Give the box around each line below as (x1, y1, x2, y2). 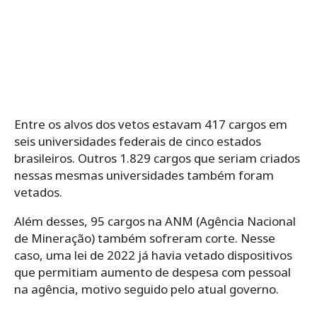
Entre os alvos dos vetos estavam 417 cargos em (14, 115, 287, 132)
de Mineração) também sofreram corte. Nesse (14, 229, 275, 246)
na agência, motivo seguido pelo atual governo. (14, 280, 279, 297)
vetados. (14, 183, 62, 200)
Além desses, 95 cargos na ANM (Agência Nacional (14, 212, 296, 229)
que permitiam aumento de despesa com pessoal (14, 263, 291, 280)
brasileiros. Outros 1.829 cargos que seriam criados (14, 149, 300, 166)
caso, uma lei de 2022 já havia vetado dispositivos (14, 246, 292, 263)
